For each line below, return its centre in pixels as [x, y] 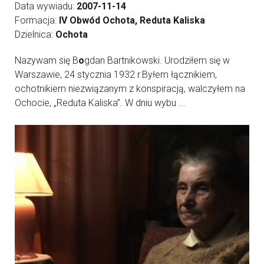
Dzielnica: [35, 35]
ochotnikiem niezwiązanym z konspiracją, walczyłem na [130, 89]
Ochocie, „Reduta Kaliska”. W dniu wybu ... [100, 103]
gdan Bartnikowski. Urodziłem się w [157, 61]
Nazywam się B [47, 61]
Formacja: [37, 21]
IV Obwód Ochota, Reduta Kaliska [132, 21]
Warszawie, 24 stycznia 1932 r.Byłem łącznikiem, [116, 75]
